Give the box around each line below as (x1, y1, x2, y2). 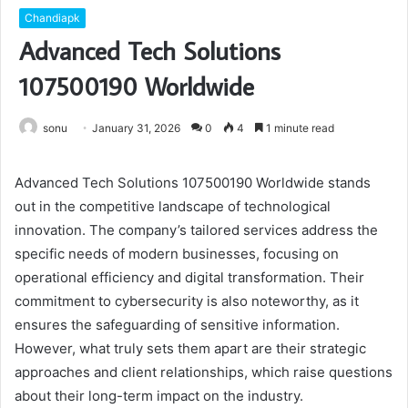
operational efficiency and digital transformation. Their (15, 268, 364, 286)
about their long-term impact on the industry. (15, 386, 303, 404)
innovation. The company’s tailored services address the (15, 220, 378, 239)
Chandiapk (25, 10, 80, 25)
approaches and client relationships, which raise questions (15, 362, 393, 381)
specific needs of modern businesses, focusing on (15, 244, 339, 262)
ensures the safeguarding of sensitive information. (15, 315, 340, 333)
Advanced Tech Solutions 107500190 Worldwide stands (15, 173, 371, 191)
